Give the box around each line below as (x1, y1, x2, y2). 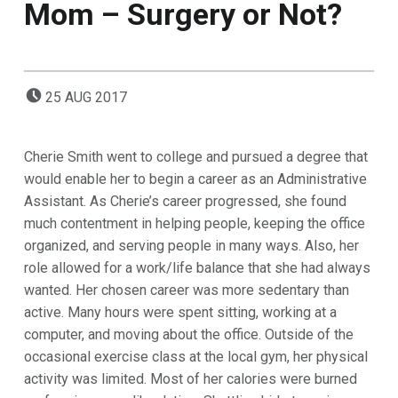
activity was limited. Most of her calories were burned (23, 370, 357, 388)
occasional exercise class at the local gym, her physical (23, 348, 368, 366)
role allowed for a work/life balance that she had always (23, 259, 370, 277)
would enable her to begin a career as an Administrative (23, 171, 367, 188)
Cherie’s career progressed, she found (109, 193, 346, 211)
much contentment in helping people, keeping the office (23, 215, 365, 233)
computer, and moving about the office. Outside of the (23, 326, 354, 344)
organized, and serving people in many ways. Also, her (23, 237, 359, 255)
